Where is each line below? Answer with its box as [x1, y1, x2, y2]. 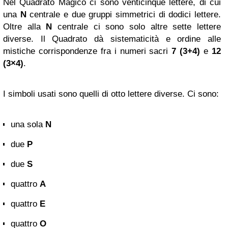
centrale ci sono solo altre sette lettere [52, 22, 221, 32]
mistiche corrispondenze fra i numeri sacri [3, 46, 172, 56]
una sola [11, 120, 45, 130]
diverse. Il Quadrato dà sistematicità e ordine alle [3, 34, 221, 44]
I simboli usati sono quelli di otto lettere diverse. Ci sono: [3, 89, 219, 99]
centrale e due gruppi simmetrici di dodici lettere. [26, 10, 221, 20]
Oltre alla [3, 22, 46, 32]
